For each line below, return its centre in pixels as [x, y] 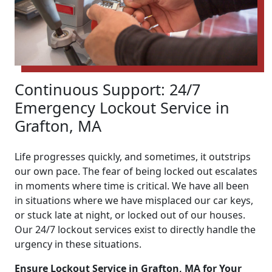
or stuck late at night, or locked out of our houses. [130, 215]
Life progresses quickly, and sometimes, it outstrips [133, 156]
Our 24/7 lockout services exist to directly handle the [135, 229]
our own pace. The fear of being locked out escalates [136, 171]
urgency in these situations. [78, 244]
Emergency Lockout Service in [122, 107]
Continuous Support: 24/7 [107, 89]
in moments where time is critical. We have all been [132, 185]
